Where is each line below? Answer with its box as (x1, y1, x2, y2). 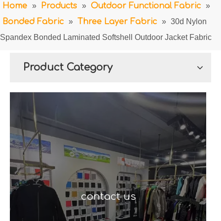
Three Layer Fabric (77, 17, 157, 26)
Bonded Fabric (2, 17, 64, 26)
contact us (80, 191, 136, 202)
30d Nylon (171, 17, 207, 26)
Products (41, 1, 77, 10)
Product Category (23, 62, 112, 73)
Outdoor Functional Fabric (91, 1, 201, 10)
